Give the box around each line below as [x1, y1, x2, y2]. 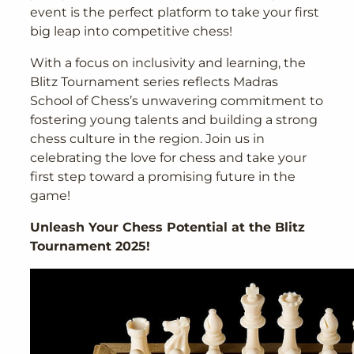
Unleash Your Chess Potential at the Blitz [30, 219, 306, 235]
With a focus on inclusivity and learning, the [30, 55, 307, 70]
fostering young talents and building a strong [30, 111, 318, 127]
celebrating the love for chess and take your [30, 149, 307, 165]
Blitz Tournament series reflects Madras [30, 73, 279, 89]
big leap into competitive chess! [30, 23, 233, 39]
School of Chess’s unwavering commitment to [30, 92, 324, 108]
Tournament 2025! [30, 238, 151, 254]
